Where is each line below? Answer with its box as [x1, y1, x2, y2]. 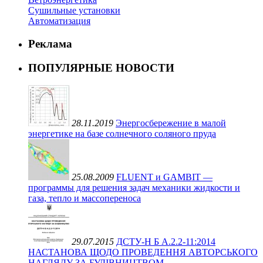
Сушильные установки [28, 5, 120, 16]
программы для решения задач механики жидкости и [28, 183, 240, 193]
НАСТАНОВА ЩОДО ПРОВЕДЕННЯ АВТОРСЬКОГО [28, 247, 258, 258]
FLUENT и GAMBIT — [116, 172, 213, 183]
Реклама [28, 38, 72, 50]
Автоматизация [28, 16, 90, 26]
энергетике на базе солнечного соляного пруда [28, 129, 216, 139]
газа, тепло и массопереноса [28, 193, 141, 204]
